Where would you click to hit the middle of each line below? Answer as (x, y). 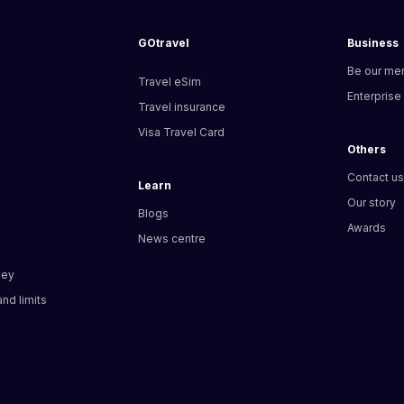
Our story (372, 202)
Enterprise (375, 96)
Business (373, 43)
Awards (367, 228)
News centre (172, 239)
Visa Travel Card (182, 132)
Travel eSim (170, 82)
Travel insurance (182, 107)
